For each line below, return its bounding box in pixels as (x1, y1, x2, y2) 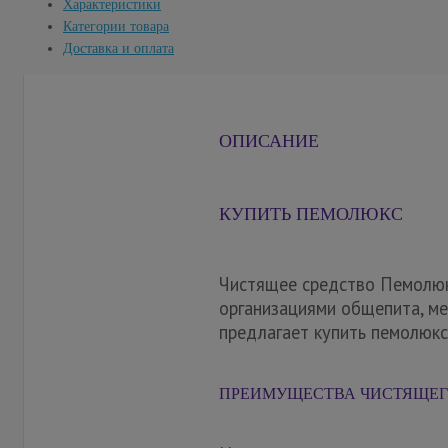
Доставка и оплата (63, 41, 174, 57)
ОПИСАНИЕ (218, 131, 319, 152)
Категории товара (63, 19, 169, 35)
